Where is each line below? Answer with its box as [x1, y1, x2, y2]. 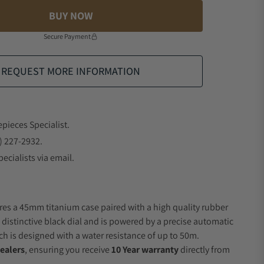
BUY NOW [48, 9, 93, 22]
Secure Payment [44, 32, 91, 41]
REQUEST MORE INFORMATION [1, 64, 140, 78]
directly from [179, 243, 230, 256]
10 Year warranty [111, 243, 179, 256]
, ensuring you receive [25, 243, 111, 256]
